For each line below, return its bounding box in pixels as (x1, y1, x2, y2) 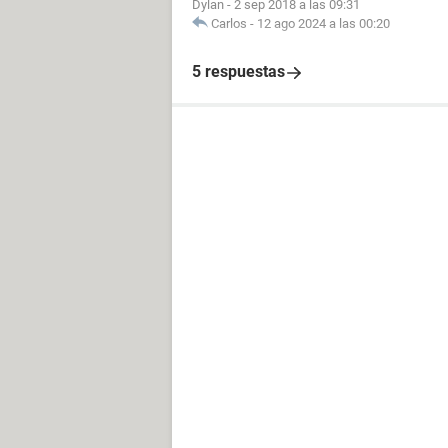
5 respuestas (192, 62, 285, 81)
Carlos (211, 16, 247, 31)
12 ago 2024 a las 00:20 (257, 16, 390, 31)
